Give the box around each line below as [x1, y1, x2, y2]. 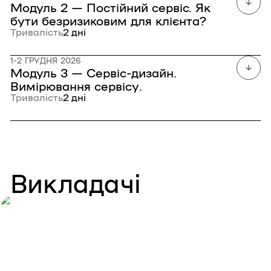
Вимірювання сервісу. [10, 78, 142, 93]
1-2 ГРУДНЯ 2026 [10, 56, 82, 65]
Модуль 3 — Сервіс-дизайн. [10, 65, 177, 79]
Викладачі [10, 167, 142, 197]
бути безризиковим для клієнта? [10, 13, 206, 27]
